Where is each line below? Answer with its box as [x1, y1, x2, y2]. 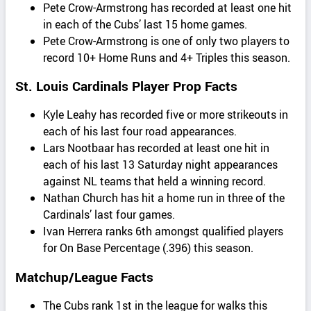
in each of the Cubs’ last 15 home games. [43, 16, 248, 32]
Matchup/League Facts [15, 267, 154, 285]
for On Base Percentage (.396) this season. [43, 240, 254, 256]
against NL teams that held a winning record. [43, 174, 267, 190]
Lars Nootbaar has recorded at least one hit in [43, 140, 270, 156]
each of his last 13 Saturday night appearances [43, 157, 278, 173]
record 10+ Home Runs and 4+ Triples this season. [43, 49, 291, 65]
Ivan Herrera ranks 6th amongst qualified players [43, 224, 284, 239]
